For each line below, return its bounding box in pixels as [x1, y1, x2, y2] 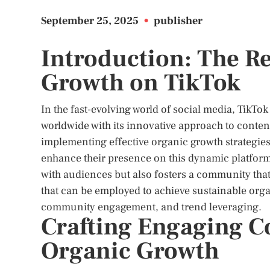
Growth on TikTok [41, 67, 240, 98]
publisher [154, 14, 202, 28]
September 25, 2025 [41, 14, 141, 28]
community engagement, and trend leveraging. [41, 200, 262, 214]
